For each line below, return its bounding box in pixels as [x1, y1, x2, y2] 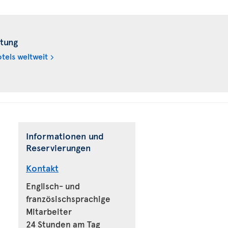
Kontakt [26, 161, 59, 174]
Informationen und [26, 129, 104, 142]
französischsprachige [26, 192, 110, 205]
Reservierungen [26, 141, 91, 154]
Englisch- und [26, 180, 80, 192]
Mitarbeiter [26, 205, 72, 217]
